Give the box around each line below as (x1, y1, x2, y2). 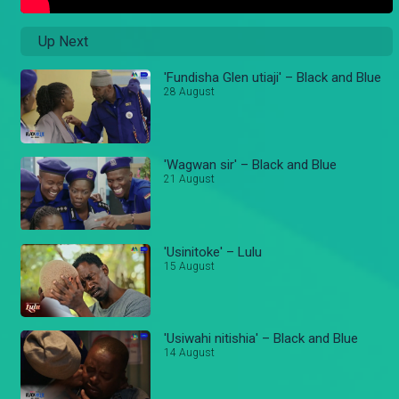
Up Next (38, 33, 88, 51)
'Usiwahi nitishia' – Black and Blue (164, 330, 359, 347)
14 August (164, 346, 216, 360)
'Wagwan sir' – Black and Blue (164, 156, 338, 173)
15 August (164, 259, 216, 273)
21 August (164, 172, 216, 185)
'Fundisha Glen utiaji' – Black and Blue (164, 69, 382, 86)
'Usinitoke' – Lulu (164, 243, 263, 260)
